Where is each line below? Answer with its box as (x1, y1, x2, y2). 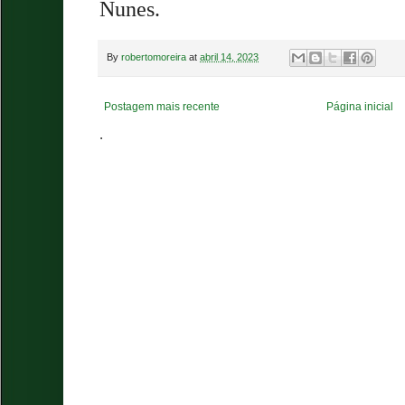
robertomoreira (121, 51, 186, 62)
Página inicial (326, 100, 394, 114)
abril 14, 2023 (200, 51, 259, 62)
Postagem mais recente (104, 100, 220, 114)
